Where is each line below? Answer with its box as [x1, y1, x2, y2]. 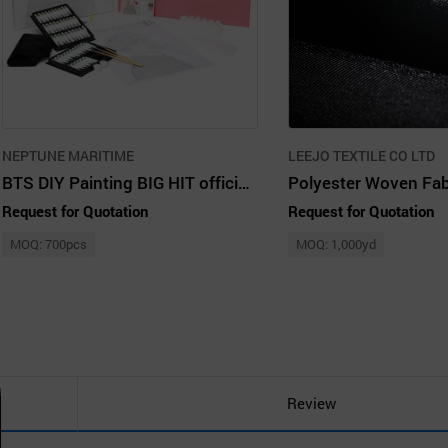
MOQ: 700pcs [10, 234, 87, 253]
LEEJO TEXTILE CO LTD [288, 145, 435, 165]
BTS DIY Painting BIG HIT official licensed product [238, 170, 250, 194]
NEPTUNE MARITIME [2, 145, 134, 165]
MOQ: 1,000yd [296, 234, 376, 253]
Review [286, 393, 336, 414]
